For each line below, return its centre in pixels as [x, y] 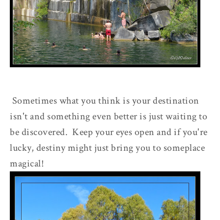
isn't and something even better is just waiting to [109, 116]
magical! [27, 163]
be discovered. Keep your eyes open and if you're [109, 132]
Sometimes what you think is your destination [105, 100]
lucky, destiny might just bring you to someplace [107, 148]
